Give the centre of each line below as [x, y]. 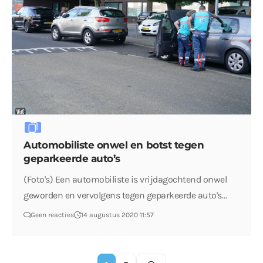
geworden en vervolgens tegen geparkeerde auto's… [125, 195]
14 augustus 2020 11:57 [118, 215]
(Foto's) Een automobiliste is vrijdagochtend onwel [125, 180]
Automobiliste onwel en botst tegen [114, 145]
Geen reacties [53, 215]
